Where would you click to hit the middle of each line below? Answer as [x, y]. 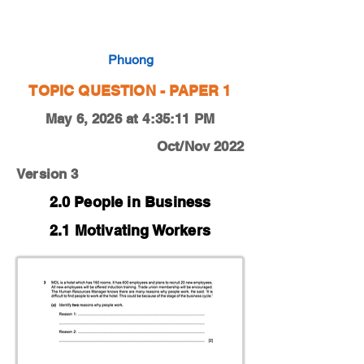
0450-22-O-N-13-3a [79, 26]
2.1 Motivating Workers [130, 230]
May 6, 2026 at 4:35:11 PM [130, 119]
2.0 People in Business [130, 202]
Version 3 [48, 174]
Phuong [131, 60]
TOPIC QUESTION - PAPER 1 [130, 91]
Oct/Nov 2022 [200, 146]
